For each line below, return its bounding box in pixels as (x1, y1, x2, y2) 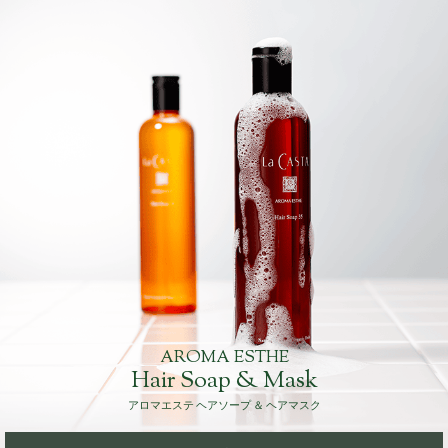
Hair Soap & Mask (130, 363, 318, 398)
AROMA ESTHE (159, 345, 289, 370)
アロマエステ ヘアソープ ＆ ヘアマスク (127, 398, 321, 414)
